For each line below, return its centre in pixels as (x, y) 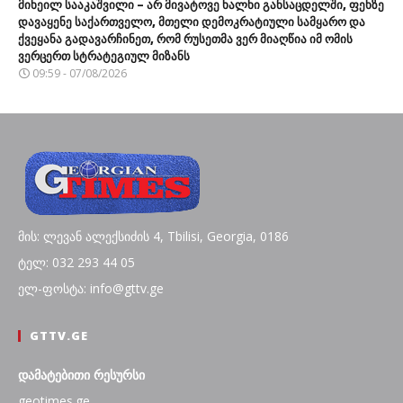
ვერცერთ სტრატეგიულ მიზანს (104, 55)
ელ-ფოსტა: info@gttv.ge (91, 288)
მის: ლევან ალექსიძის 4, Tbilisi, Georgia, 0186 (153, 236)
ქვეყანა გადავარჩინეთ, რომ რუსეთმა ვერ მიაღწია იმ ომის (185, 38)
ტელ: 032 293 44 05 (76, 262)
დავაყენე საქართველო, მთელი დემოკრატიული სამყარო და (192, 21)
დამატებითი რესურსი (81, 374)
